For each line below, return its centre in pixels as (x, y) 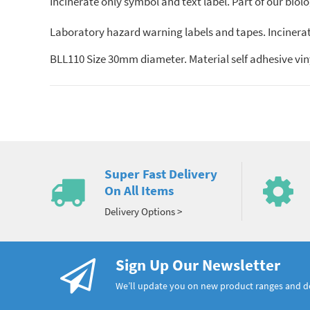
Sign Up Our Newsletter (198, 265)
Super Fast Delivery (161, 174)
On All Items (139, 191)
